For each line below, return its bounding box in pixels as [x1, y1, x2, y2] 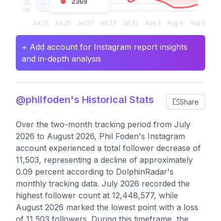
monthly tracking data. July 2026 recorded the [16, 179, 190, 188]
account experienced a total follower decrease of [16, 143, 201, 153]
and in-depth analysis [22, 54, 101, 64]
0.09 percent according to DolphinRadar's [16, 167, 174, 177]
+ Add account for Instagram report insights [22, 42, 187, 52]
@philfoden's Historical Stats [16, 94, 154, 106]
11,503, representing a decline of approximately [16, 155, 193, 165]
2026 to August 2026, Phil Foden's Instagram [16, 131, 185, 141]
